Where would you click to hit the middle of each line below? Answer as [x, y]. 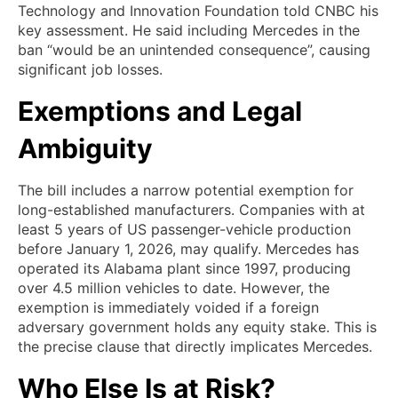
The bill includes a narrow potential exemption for [186, 190]
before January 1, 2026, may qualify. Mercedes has [188, 248]
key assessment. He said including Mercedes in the [189, 30]
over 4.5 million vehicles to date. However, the [174, 287]
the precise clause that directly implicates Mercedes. [195, 346]
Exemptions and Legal [160, 111]
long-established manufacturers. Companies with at [191, 209]
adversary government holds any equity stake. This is [197, 326]
